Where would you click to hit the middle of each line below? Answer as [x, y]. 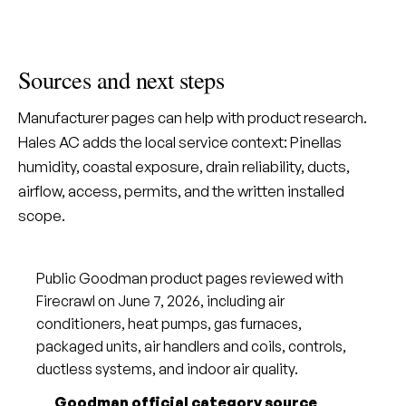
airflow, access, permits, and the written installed [181, 191]
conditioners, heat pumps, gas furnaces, [169, 324]
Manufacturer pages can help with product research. [193, 117]
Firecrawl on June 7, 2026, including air [160, 301]
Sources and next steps [121, 79]
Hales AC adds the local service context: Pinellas [180, 142]
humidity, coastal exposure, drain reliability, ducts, [184, 166]
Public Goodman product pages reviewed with [190, 278]
